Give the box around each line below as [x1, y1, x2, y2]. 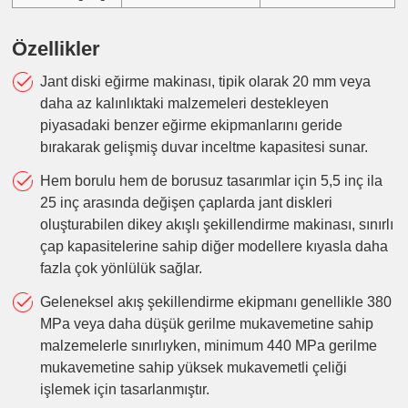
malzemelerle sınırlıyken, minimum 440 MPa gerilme [39, 337, 377, 353]
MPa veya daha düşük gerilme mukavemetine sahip [39, 315, 373, 331]
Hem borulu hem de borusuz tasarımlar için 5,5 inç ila [39, 173, 382, 189]
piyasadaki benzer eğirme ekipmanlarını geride [39, 117, 342, 134]
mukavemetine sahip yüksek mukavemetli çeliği [39, 359, 347, 375]
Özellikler [12, 36, 101, 60]
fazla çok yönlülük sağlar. [39, 260, 202, 277]
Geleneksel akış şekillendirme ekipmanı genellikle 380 [39, 293, 392, 310]
